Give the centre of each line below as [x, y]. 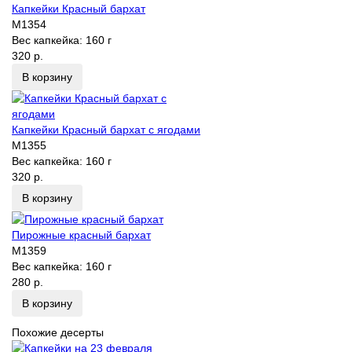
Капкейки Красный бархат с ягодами [106, 129]
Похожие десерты [58, 332]
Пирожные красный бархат [81, 235]
